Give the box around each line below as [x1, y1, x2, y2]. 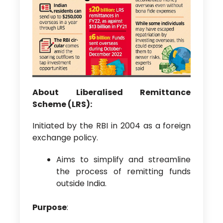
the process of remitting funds [56, 165, 191, 177]
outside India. [56, 177, 107, 189]
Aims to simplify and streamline [56, 153, 191, 165]
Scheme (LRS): [32, 99, 92, 111]
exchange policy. [32, 132, 98, 144]
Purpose [32, 201, 67, 213]
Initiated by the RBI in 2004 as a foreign [32, 120, 191, 132]
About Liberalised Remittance [32, 87, 191, 99]
